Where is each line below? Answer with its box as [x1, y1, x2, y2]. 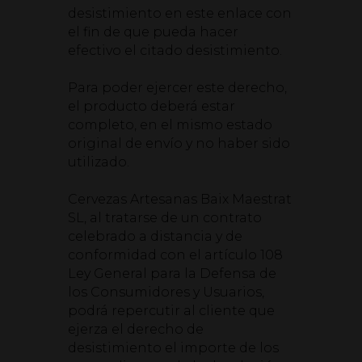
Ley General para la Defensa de [68, 266, 276, 281]
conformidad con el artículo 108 [68, 247, 283, 263]
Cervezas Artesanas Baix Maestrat [68, 192, 292, 207]
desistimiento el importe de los [68, 340, 279, 356]
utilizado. [68, 154, 129, 170]
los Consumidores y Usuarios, [68, 284, 264, 300]
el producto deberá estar [68, 99, 235, 114]
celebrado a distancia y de [68, 229, 242, 244]
